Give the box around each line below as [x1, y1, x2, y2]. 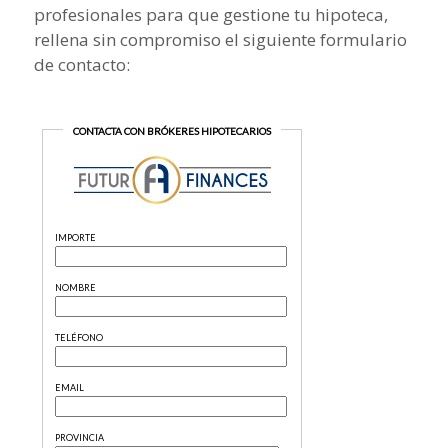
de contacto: [33, 52, 130, 76]
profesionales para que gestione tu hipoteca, [33, 2, 388, 26]
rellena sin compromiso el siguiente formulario [33, 27, 407, 51]
